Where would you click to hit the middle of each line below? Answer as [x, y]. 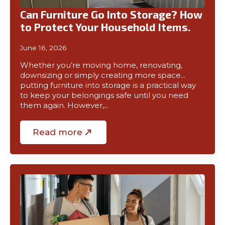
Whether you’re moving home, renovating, [101, 65]
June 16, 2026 [43, 48]
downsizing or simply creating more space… [103, 75]
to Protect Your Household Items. [105, 27]
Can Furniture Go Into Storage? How [111, 14]
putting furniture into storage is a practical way [108, 85]
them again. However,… [64, 105]
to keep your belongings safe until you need [104, 95]
